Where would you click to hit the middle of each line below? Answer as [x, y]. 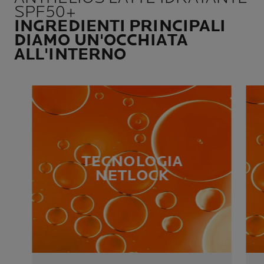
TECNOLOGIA [132, 162]
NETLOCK [132, 176]
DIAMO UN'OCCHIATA [101, 41]
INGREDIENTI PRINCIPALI [120, 27]
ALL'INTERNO [70, 55]
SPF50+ [45, 12]
